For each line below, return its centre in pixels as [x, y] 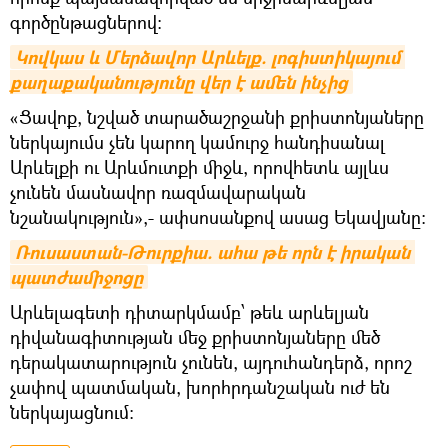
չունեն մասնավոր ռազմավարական [158, 191]
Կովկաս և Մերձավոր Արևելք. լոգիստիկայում [207, 57]
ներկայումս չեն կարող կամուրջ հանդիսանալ [197, 141]
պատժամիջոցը [76, 277]
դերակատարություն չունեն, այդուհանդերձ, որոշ [211, 361]
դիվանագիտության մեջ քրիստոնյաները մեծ [195, 336]
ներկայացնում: [72, 411]
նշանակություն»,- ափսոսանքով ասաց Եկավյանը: [220, 216]
